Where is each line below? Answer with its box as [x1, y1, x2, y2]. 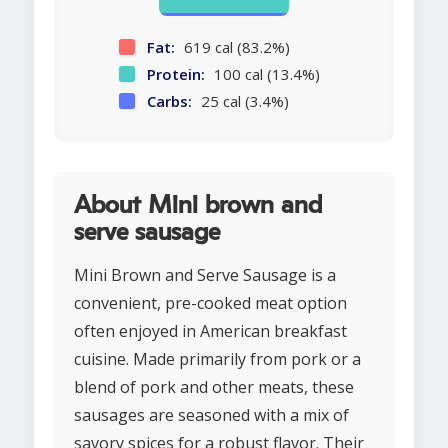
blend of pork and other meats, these [74, 376, 354, 399]
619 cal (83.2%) [179, 37, 290, 58]
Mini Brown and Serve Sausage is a [74, 264, 336, 287]
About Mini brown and [74, 193, 322, 219]
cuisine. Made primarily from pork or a [74, 348, 361, 371]
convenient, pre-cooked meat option [74, 292, 347, 315]
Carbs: [146, 91, 192, 112]
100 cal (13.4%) [209, 64, 320, 85]
